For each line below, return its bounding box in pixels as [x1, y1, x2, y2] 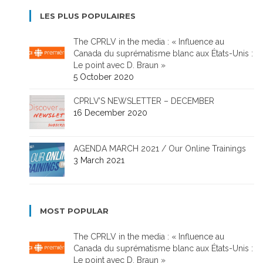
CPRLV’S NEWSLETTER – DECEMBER [73, 96, 214, 106]
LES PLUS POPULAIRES [40, 11, 136, 21]
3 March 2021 [73, 155, 124, 165]
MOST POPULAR [40, 205, 109, 215]
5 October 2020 [73, 72, 134, 82]
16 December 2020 [73, 107, 147, 117]
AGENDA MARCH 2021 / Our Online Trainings [73, 143, 246, 153]
